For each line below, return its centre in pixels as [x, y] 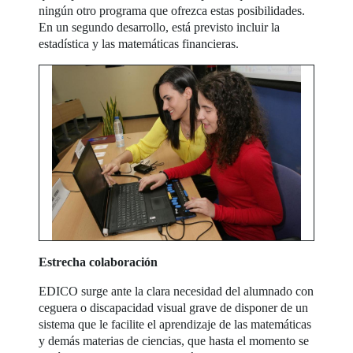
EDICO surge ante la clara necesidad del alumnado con [176, 291]
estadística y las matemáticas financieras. [139, 43]
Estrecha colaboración [98, 262]
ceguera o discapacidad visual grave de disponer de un [174, 307]
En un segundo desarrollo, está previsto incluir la [160, 27]
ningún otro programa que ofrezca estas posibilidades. [172, 10]
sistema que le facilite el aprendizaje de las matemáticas [175, 324]
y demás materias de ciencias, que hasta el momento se [174, 340]
